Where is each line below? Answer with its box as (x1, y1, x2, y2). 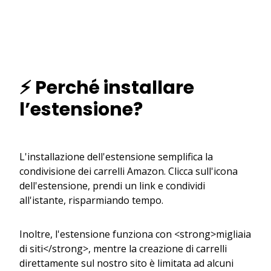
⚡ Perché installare (19, 74, 194, 100)
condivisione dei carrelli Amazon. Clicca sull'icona (19, 164, 238, 178)
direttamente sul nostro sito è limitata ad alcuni (19, 256, 233, 270)
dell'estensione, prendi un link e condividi (19, 178, 205, 192)
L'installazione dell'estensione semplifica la (19, 149, 213, 163)
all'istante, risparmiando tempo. (19, 193, 163, 207)
